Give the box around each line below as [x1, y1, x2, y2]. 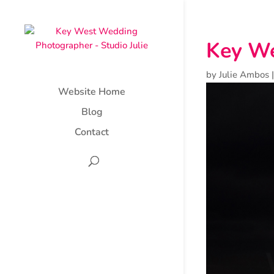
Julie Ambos [218, 68, 269, 81]
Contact [75, 125, 109, 139]
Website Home [58, 85, 125, 98]
